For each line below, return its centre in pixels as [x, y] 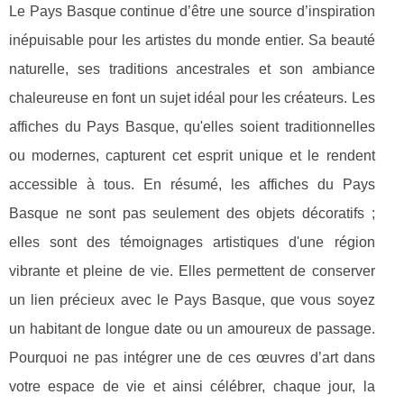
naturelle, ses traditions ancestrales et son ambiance [192, 69]
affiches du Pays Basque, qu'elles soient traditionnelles [192, 126]
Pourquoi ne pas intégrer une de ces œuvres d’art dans [192, 357]
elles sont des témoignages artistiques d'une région [192, 242]
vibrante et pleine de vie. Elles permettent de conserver [192, 271]
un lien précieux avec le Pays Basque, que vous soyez [192, 299]
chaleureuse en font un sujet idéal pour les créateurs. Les [192, 97]
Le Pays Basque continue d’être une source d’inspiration [192, 11]
